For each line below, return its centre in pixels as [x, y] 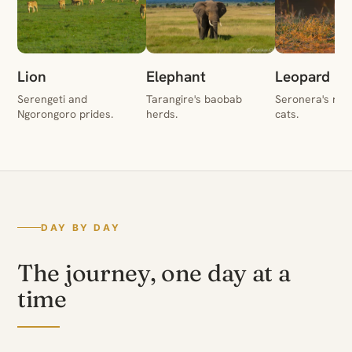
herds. [162, 114]
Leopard [302, 77]
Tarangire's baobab [194, 99]
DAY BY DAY [81, 228]
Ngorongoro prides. [65, 114]
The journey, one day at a [154, 273]
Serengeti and [52, 99]
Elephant [176, 77]
